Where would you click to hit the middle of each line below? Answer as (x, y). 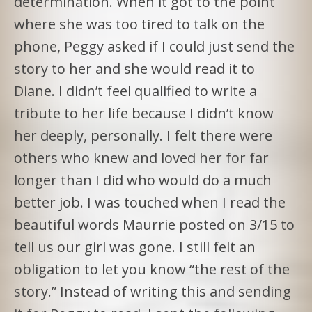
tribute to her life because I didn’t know (144, 113)
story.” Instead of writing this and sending (153, 291)
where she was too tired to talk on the (139, 24)
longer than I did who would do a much (143, 180)
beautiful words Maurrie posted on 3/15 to (154, 224)
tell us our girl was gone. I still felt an (135, 247)
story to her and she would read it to (134, 68)
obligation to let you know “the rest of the (152, 269)
